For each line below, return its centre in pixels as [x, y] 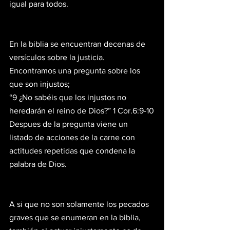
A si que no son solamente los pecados [80, 204]
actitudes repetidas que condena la [73, 150]
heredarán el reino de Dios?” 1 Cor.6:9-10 [82, 110]
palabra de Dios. [39, 164]
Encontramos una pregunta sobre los [76, 70]
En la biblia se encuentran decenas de [78, 44]
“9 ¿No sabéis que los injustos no [69, 97]
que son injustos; [40, 84]
